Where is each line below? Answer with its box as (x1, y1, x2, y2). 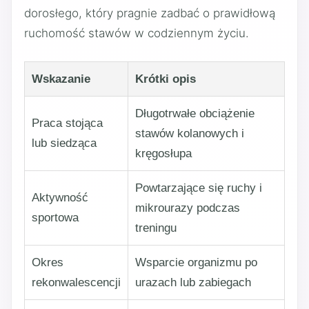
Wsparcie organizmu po (135, 255, 257, 269)
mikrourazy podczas (135, 201, 240, 215)
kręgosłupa (135, 146, 192, 160)
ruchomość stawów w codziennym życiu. (24, 26, 249, 40)
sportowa (32, 210, 79, 224)
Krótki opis (135, 72, 196, 86)
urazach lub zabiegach (135, 275, 251, 289)
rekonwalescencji (32, 275, 121, 289)
